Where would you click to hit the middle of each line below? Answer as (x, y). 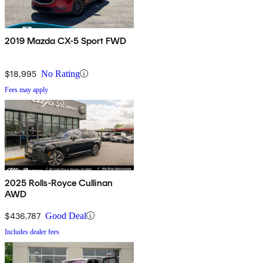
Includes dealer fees (32, 232)
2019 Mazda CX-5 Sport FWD (65, 41)
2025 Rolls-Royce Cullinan (59, 183)
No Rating (60, 73)
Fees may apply (26, 90)
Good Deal (66, 215)
